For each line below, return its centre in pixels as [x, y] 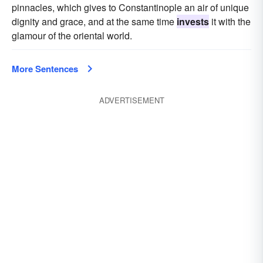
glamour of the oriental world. [72, 36]
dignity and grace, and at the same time [94, 21]
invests [193, 21]
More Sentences [45, 69]
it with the [230, 21]
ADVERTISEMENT [131, 100]
